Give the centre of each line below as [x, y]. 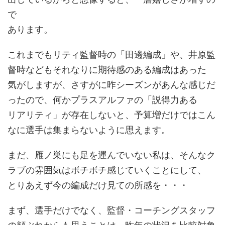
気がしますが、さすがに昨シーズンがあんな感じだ [111, 85]
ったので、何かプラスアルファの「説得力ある [102, 100]
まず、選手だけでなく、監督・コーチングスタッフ [111, 210]
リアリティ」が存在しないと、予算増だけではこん [111, 115]
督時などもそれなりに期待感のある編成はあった [107, 70]
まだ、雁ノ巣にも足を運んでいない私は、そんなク [111, 155]
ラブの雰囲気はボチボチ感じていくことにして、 [107, 170]
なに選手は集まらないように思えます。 [89, 130]
